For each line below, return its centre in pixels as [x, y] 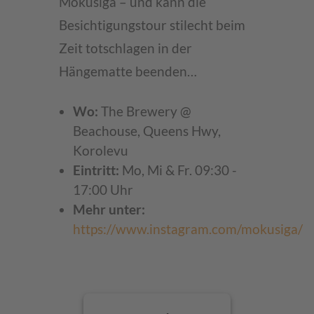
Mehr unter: [109, 210]
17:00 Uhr [103, 190]
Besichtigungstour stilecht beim [152, 25]
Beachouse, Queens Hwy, [147, 131]
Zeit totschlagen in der [125, 48]
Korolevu [101, 151]
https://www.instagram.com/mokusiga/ [188, 229]
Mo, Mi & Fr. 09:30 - [178, 170]
